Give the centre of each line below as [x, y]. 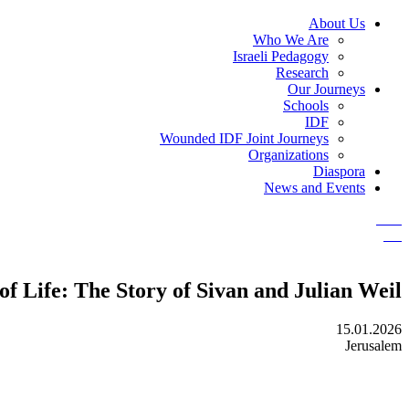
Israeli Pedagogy [281, 56]
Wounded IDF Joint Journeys [244, 138]
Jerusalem [373, 345]
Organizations [288, 155]
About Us [337, 23]
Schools [306, 105]
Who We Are [291, 40]
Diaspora [339, 171]
